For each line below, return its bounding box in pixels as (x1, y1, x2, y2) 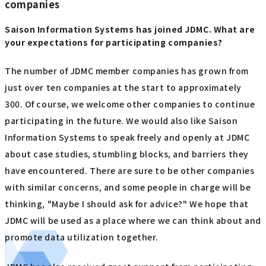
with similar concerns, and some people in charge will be (5, 180, 251, 193)
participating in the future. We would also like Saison (5, 114, 238, 126)
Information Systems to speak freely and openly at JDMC (5, 131, 250, 143)
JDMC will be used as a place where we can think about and (5, 214, 261, 226)
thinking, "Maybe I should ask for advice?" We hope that (5, 197, 249, 210)
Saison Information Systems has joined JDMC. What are (5, 23, 255, 36)
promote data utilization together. (5, 230, 159, 243)
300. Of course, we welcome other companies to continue (5, 97, 255, 110)
